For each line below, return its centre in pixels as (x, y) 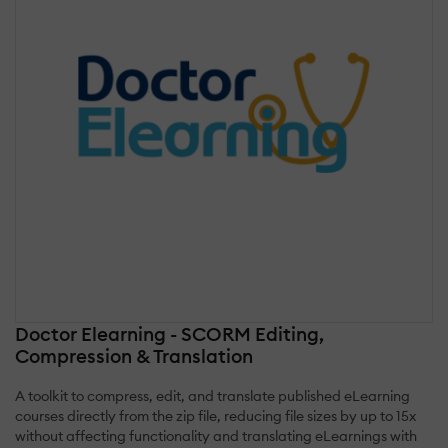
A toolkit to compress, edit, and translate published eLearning (212, 395)
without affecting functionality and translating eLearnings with (216, 435)
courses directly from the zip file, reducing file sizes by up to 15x (215, 415)
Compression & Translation (134, 355)
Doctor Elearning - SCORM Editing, (169, 333)
